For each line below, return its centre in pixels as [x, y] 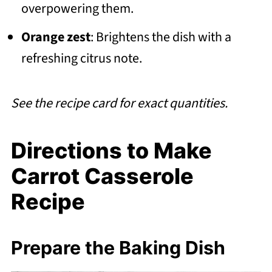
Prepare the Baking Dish [118, 248]
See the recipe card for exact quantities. [119, 104]
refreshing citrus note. [81, 59]
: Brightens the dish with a [161, 37]
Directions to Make [111, 151]
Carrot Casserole [102, 176]
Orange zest [56, 37]
